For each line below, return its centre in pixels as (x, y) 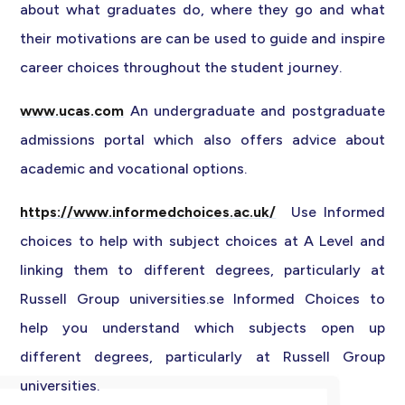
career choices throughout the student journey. (181, 68)
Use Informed (330, 212)
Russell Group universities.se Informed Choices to (202, 299)
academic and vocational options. (136, 169)
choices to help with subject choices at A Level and (202, 241)
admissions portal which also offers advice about (202, 140)
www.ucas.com (72, 111)
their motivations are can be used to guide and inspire (202, 39)
